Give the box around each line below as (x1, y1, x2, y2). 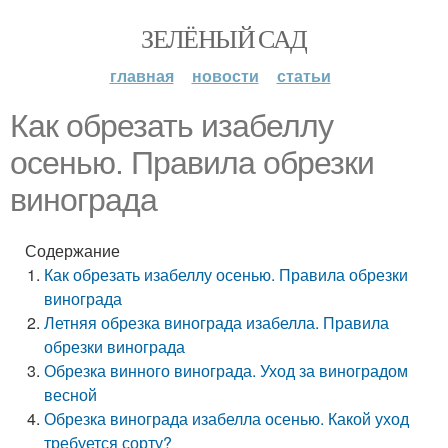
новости (191, 64, 259, 87)
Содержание (25, 239, 120, 262)
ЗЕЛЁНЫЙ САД (141, 21, 307, 55)
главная (109, 64, 174, 87)
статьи (276, 64, 331, 87)
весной (44, 383, 98, 406)
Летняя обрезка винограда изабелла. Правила (44, 311, 390, 334)
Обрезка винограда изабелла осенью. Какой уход (44, 407, 410, 430)
